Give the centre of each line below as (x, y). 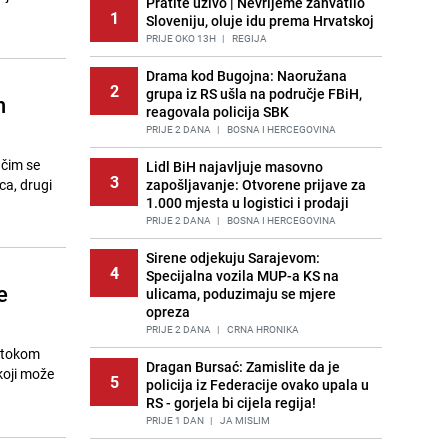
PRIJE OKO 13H (181, 38)
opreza (168, 311)
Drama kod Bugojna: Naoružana (246, 75)
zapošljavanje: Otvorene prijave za (256, 184)
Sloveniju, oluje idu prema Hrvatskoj (260, 20)
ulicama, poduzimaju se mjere (241, 293)
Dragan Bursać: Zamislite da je (243, 366)
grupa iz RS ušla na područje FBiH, (254, 93)
